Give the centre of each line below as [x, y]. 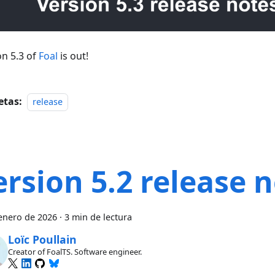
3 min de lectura [98, 217]
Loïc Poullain [42, 240]
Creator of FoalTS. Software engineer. [75, 252]
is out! [73, 56]
